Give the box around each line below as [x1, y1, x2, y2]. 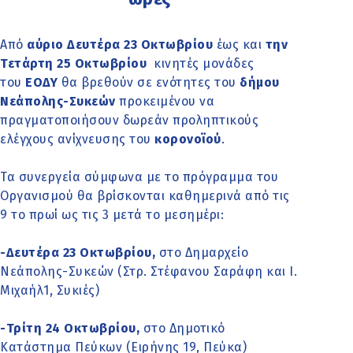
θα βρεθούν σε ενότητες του [61, 74, 240, 90]
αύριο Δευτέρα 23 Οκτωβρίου [23, 36, 217, 52]
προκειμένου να [115, 93, 214, 109]
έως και [216, 36, 266, 52]
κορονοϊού [154, 131, 221, 147]
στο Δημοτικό [139, 320, 225, 336]
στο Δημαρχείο [155, 244, 248, 260]
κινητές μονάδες [154, 55, 255, 71]
